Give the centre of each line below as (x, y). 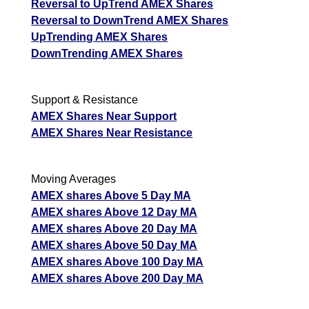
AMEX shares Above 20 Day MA (114, 229)
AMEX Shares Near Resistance (112, 133)
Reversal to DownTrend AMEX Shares (130, 21)
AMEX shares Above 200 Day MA (118, 279)
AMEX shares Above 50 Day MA (114, 246)
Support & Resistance (85, 100)
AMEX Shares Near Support (104, 117)
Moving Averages (74, 179)
